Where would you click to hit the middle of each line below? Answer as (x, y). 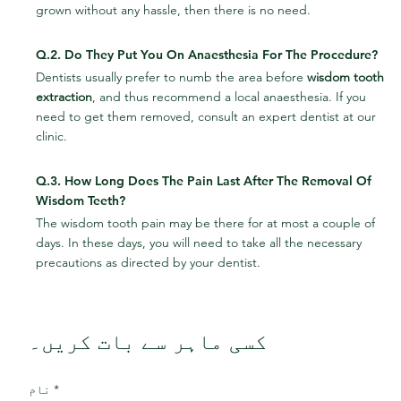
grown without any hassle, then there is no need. (173, 10)
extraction (64, 97)
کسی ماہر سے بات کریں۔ (148, 342)
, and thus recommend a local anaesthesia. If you (231, 97)
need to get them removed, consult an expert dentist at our (208, 117)
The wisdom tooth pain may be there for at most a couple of (207, 223)
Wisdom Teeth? (81, 201)
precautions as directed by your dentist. (148, 263)
